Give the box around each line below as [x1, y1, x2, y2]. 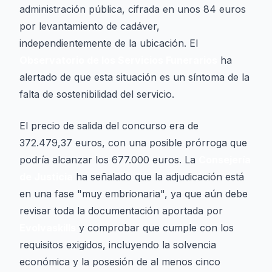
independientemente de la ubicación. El [19, 37, 198, 49]
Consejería [199, 154, 251, 166]
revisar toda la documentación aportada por [19, 205, 223, 217]
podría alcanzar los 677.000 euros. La [19, 154, 199, 166]
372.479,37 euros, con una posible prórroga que [19, 137, 247, 149]
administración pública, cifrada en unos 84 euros [19, 3, 246, 15]
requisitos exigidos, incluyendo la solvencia [19, 239, 216, 251]
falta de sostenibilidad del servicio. [19, 88, 174, 100]
